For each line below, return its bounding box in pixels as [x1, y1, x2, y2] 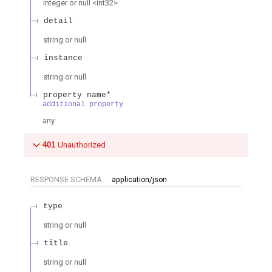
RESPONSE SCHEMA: [30, 174, 106, 184]
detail [44, 16, 73, 25]
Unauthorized [58, 140, 106, 149]
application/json [112, 175, 167, 184]
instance [44, 53, 83, 63]
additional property [42, 100, 123, 109]
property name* [43, 90, 111, 100]
